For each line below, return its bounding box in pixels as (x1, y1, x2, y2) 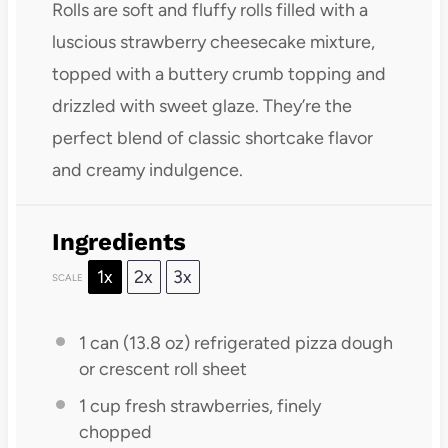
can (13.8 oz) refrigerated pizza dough (85, 332, 393, 355)
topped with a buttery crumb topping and (51, 63, 386, 86)
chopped (78, 421, 152, 444)
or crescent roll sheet (78, 358, 247, 381)
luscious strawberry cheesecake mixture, (51, 31, 375, 54)
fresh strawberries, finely (120, 395, 321, 418)
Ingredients (51, 228, 186, 257)
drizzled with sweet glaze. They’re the (51, 95, 352, 118)
